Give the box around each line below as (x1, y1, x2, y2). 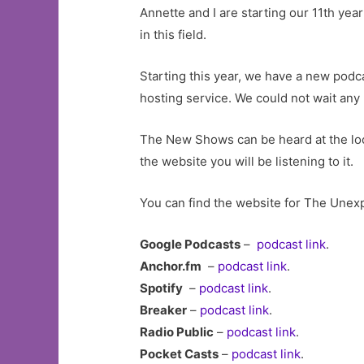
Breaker (140, 302, 188, 318)
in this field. (140, 27, 207, 42)
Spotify (140, 280, 184, 296)
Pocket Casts (140, 346, 219, 362)
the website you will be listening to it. (140, 154, 354, 169)
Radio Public (140, 324, 214, 340)
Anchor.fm (140, 258, 202, 274)
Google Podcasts (140, 236, 241, 252)
